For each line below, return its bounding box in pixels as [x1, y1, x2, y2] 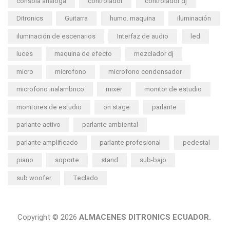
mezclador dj [133, 50, 174, 58]
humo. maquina [109, 14, 156, 23]
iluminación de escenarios [16, 32, 95, 40]
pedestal [182, 138, 210, 146]
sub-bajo [139, 156, 166, 164]
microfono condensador [108, 67, 182, 75]
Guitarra [65, 14, 88, 23]
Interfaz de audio [117, 32, 169, 40]
